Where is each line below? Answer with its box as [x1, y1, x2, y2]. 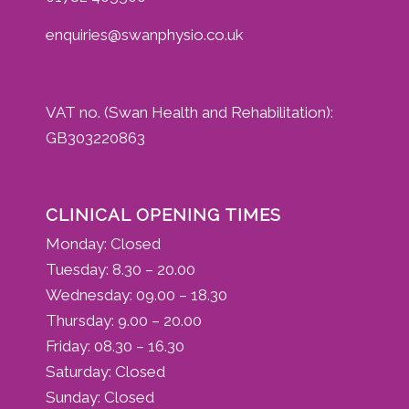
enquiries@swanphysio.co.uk [46, 26, 244, 45]
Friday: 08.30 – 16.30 [46, 337, 184, 356]
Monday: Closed [46, 235, 161, 254]
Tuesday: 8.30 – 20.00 [46, 260, 195, 279]
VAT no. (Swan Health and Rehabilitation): [46, 103, 333, 122]
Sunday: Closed [46, 388, 154, 407]
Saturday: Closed [46, 362, 165, 382]
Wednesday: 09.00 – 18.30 [46, 286, 227, 305]
